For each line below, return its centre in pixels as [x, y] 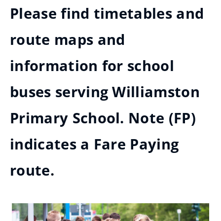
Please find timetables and [107, 13]
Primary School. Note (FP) [103, 118]
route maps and [68, 39]
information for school [92, 66]
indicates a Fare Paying [94, 144]
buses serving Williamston [105, 92]
